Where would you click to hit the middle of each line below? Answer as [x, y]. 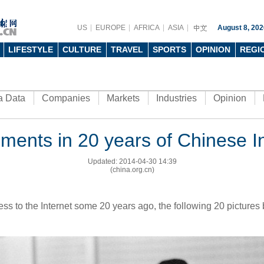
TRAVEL [127, 49]
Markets [123, 98]
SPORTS [169, 49]
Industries [176, 98]
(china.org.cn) [132, 170]
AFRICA [147, 28]
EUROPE [110, 28]
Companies [66, 98]
